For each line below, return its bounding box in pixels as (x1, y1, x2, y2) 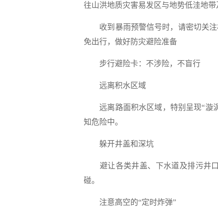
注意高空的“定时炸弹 (99, 198, 173, 206)
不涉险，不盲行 (146, 59, 200, 68)
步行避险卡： (99, 59, 146, 68)
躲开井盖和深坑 (99, 140, 154, 148)
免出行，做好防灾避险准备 (84, 37, 177, 46)
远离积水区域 (99, 81, 146, 90)
